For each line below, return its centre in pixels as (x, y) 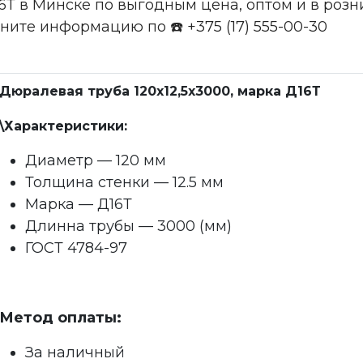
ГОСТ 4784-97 (76, 248)
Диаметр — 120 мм (96, 160)
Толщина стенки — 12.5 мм (124, 182)
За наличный (75, 352)
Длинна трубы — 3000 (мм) (128, 226)
